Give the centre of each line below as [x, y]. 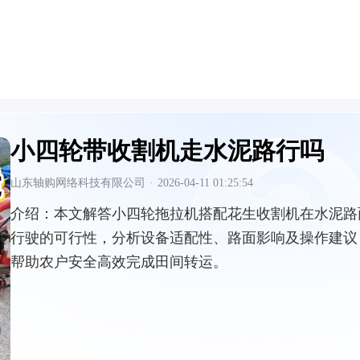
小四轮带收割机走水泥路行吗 [167, 151]
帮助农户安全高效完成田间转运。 [119, 262]
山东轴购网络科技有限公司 [78, 183]
